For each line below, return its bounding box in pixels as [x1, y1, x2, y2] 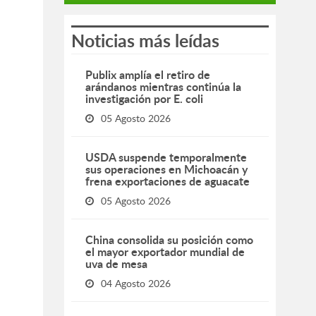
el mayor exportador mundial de [85, 243, 245, 260]
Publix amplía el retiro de [85, 66, 210, 83]
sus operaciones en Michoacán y [85, 161, 248, 177]
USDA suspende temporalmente [85, 149, 247, 165]
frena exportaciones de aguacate [85, 173, 253, 189]
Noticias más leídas [71, 28, 219, 53]
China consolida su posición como [85, 231, 253, 248]
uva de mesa [85, 255, 147, 272]
